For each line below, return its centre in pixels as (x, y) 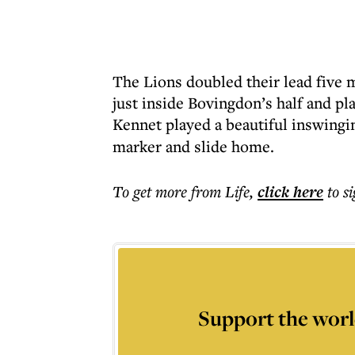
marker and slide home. (193, 146)
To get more (152, 191)
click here (290, 192)
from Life (220, 191)
